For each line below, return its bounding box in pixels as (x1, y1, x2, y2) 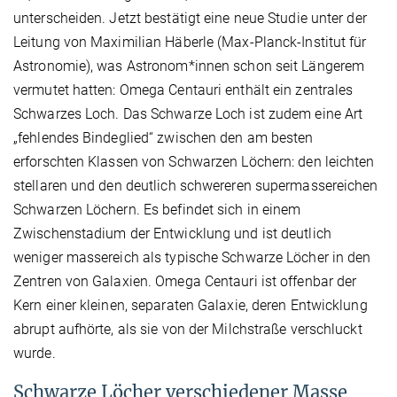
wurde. (13, 344, 56, 362)
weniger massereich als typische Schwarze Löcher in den (13, 248, 371, 266)
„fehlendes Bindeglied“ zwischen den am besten (13, 128, 314, 146)
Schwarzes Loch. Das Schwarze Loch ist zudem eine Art (13, 105, 363, 122)
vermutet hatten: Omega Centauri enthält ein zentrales (13, 81, 354, 98)
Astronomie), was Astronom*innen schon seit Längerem (13, 57, 365, 74)
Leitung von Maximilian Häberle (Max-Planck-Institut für (13, 33, 367, 51)
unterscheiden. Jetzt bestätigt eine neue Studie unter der (13, 9, 367, 27)
